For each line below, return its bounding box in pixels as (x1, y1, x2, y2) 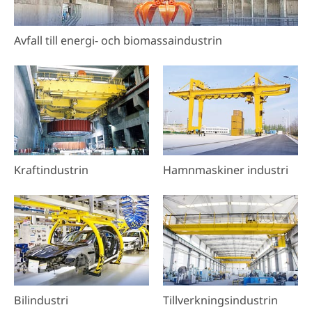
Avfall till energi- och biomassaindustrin (13, 33, 222, 49)
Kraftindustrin (13, 162, 88, 178)
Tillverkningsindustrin (162, 292, 278, 308)
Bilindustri (13, 292, 68, 308)
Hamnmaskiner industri (162, 162, 288, 178)
